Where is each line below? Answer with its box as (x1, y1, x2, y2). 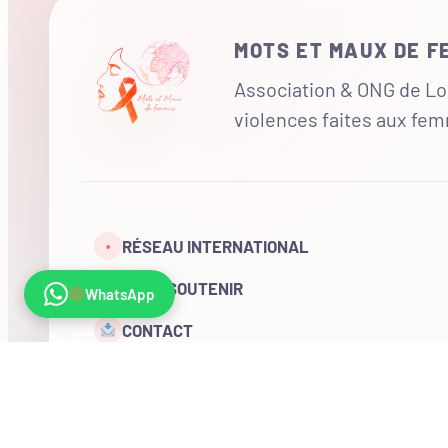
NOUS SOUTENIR (122, 278, 243, 299)
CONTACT (122, 320, 193, 341)
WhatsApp (85, 285, 156, 303)
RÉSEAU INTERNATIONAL (122, 236, 309, 257)
